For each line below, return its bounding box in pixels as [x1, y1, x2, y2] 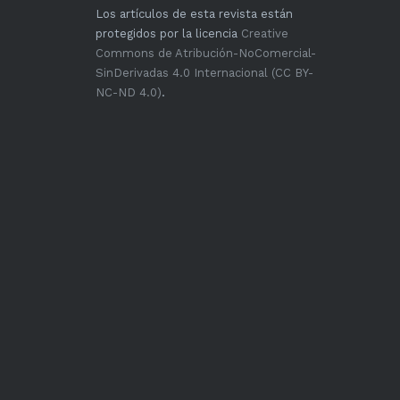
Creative [241, 26, 289, 40]
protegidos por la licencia [96, 26, 242, 40]
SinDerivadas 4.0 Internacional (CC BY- [96, 65, 314, 79]
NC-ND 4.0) [96, 85, 162, 99]
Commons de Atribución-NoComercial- [96, 46, 317, 60]
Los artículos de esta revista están [96, 6, 294, 21]
